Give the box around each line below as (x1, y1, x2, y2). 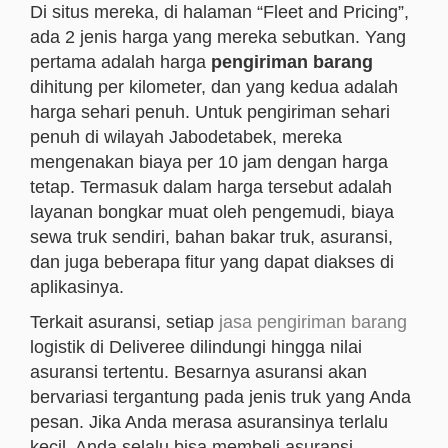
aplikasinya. (30, 277, 124, 297)
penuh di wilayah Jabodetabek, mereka (30, 127, 342, 147)
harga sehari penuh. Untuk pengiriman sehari (30, 102, 390, 122)
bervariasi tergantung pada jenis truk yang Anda (30, 387, 411, 407)
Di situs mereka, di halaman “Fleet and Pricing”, (30, 2, 409, 22)
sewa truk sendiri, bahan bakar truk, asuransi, (30, 227, 393, 247)
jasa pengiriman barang (219, 312, 407, 332)
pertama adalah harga (30, 52, 211, 72)
